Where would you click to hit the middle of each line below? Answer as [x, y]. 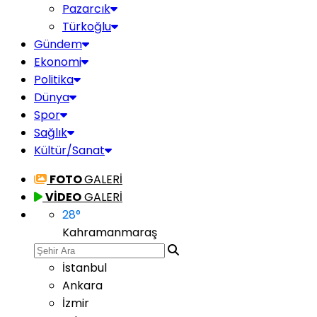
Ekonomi [58, 62]
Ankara [82, 286]
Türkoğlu [87, 27]
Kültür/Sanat [69, 150]
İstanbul [85, 268]
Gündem [58, 44]
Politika [54, 80]
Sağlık [51, 133]
